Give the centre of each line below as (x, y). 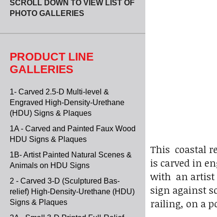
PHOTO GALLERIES (47, 13)
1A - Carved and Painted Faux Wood (73, 129)
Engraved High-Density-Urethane (67, 102)
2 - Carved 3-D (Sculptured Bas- (65, 181)
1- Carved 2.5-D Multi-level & (59, 92)
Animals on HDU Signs (50, 165)
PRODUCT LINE (52, 57)
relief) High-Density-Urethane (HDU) (72, 192)
